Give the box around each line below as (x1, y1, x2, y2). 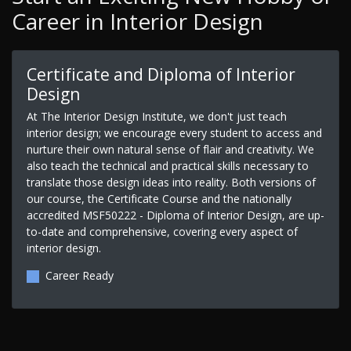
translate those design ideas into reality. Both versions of (26, 174, 316, 190)
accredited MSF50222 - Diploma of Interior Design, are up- (26, 207, 324, 223)
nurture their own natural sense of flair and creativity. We (26, 141, 314, 157)
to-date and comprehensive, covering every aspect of (26, 223, 298, 239)
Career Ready (45, 267, 114, 283)
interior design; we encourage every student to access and (26, 125, 322, 140)
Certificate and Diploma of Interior (26, 63, 295, 85)
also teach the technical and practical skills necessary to (26, 157, 309, 173)
